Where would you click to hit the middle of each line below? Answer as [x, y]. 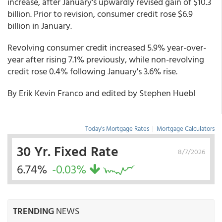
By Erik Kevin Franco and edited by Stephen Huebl [101, 93]
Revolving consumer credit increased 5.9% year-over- [107, 47]
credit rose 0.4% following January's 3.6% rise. [92, 71]
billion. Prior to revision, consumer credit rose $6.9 [100, 14]
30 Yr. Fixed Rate [68, 151]
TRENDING [33, 211]
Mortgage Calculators [186, 128]
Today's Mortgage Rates [117, 128]
